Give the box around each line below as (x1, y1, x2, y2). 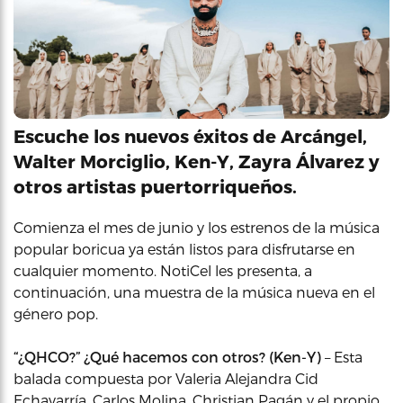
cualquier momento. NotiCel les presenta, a (13, 262, 312, 279)
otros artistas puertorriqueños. (13, 175, 297, 197)
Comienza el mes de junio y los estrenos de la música (13, 219, 380, 236)
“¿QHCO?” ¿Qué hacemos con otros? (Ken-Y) (13, 348, 321, 365)
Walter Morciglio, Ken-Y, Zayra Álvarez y (13, 150, 380, 172)
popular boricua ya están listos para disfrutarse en (13, 240, 355, 257)
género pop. (13, 305, 98, 322)
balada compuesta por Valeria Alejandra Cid (13, 370, 318, 387)
